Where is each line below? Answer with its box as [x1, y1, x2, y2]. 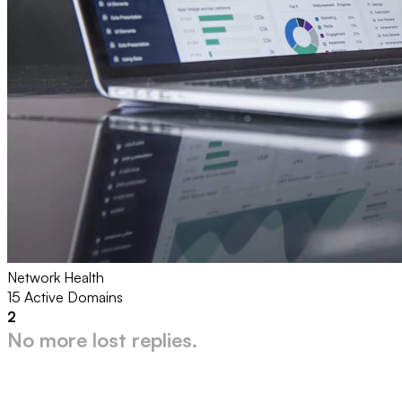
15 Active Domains [7, 287, 123, 306]
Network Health [7, 267, 104, 286]
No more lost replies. [7, 327, 197, 352]
